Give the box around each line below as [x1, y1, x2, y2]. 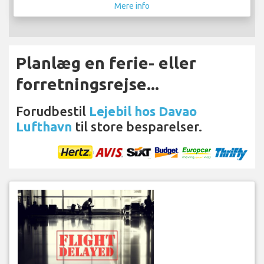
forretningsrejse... [16, 74, 159, 93]
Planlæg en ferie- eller [16, 53, 196, 72]
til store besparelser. [72, 118, 202, 134]
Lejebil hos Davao [89, 103, 197, 118]
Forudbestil [16, 103, 89, 118]
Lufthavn [16, 118, 72, 134]
